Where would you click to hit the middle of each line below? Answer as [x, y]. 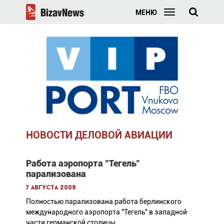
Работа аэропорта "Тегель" [83, 163]
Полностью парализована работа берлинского [103, 201]
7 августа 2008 [51, 187]
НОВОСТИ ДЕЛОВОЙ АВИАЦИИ [99, 135]
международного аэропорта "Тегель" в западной [106, 212]
